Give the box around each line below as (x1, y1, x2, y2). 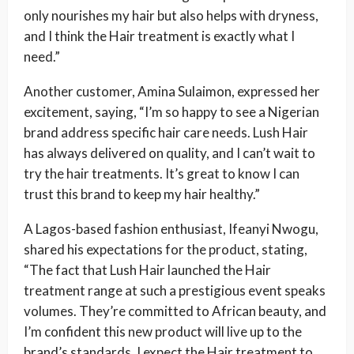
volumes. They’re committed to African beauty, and (24, 303, 326, 320)
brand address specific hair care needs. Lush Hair (24, 124, 308, 141)
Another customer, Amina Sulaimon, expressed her (24, 83, 320, 100)
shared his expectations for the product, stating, (24, 241, 307, 258)
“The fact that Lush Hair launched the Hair (24, 262, 271, 279)
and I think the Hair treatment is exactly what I (24, 28, 295, 45)
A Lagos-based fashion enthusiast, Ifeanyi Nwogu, (24, 220, 318, 238)
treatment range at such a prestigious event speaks (24, 282, 326, 299)
